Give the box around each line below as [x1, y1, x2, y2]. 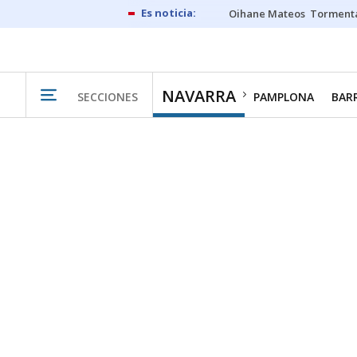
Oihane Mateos [229, 6, 305, 21]
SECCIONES [77, 88, 138, 104]
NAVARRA [162, 85, 236, 107]
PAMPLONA [253, 89, 314, 104]
